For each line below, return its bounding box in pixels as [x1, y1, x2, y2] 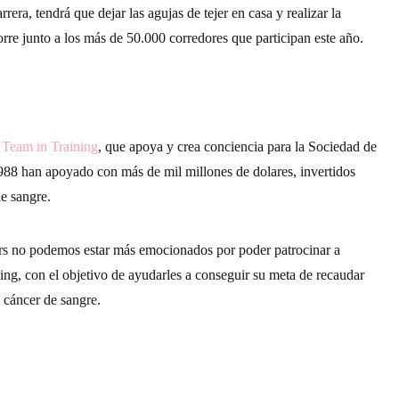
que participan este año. [228, 30, 363, 46]
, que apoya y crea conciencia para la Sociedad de [98, 138, 377, 154]
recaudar [316, 266, 364, 282]
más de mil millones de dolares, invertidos [121, 163, 355, 179]
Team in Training [2, 138, 98, 154]
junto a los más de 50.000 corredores [19, 30, 228, 46]
